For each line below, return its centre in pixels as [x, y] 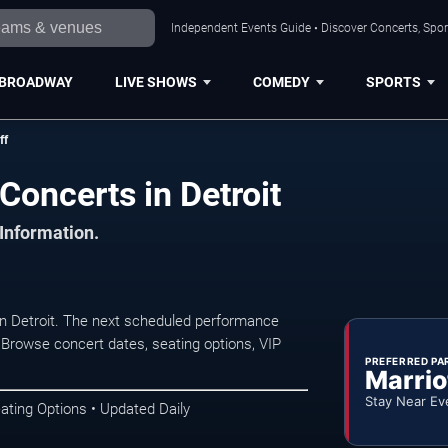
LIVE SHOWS [155, 81]
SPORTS [393, 81]
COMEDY [281, 81]
